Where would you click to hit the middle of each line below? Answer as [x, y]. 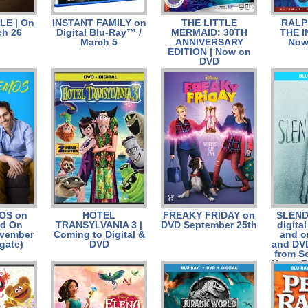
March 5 [99, 42]
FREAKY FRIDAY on [209, 215]
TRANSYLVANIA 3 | [99, 225]
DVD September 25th [209, 225]
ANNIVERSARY [209, 42]
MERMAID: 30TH [209, 32]
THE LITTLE [209, 23]
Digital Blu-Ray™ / [99, 32]
